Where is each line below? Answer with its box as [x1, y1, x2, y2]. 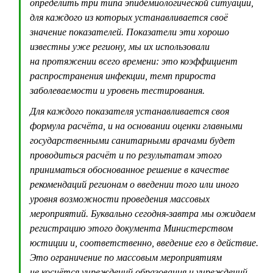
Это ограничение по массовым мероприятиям [30, 252, 222, 263]
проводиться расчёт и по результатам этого [30, 150, 222, 161]
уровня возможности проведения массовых [30, 194, 210, 205]
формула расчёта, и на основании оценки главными [30, 121, 243, 132]
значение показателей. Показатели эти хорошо [30, 27, 229, 38]
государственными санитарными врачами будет [30, 135, 235, 146]
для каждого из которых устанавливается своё [30, 12, 228, 23]
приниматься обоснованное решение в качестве [30, 165, 229, 175]
